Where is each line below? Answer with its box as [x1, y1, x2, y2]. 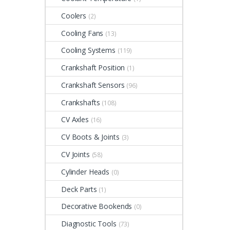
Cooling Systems [61, 45, 116, 55]
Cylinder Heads [61, 166, 110, 177]
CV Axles [61, 114, 89, 125]
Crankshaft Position [61, 63, 125, 73]
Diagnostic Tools [61, 219, 117, 229]
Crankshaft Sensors [61, 80, 125, 90]
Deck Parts [61, 184, 97, 194]
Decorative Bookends [61, 201, 132, 212]
